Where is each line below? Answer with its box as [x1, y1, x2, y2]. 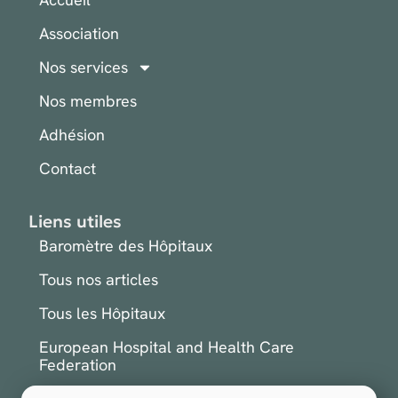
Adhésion [39, 124, 105, 146]
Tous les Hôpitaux [39, 303, 165, 324]
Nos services [39, 57, 128, 78]
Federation [39, 354, 116, 376]
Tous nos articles [39, 269, 158, 291]
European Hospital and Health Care [39, 337, 294, 358]
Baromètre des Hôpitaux [39, 235, 212, 257]
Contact [39, 158, 96, 179]
